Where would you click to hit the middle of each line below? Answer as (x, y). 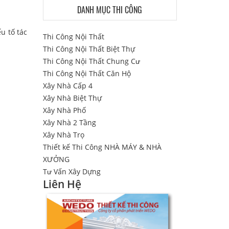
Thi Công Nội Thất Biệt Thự (89, 49)
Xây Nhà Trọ (63, 135)
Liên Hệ (62, 184)
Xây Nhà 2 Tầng (69, 122)
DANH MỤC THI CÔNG (110, 10)
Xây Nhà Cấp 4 (67, 86)
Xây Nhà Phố (64, 110)
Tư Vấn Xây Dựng (72, 171)
